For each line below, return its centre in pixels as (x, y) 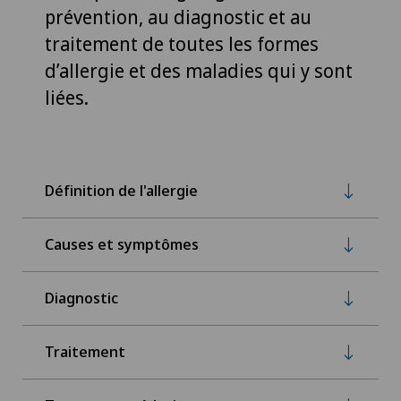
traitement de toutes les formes (182, 43)
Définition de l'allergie (121, 191)
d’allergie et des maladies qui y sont (199, 70)
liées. (67, 97)
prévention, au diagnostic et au (178, 17)
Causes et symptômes (122, 244)
